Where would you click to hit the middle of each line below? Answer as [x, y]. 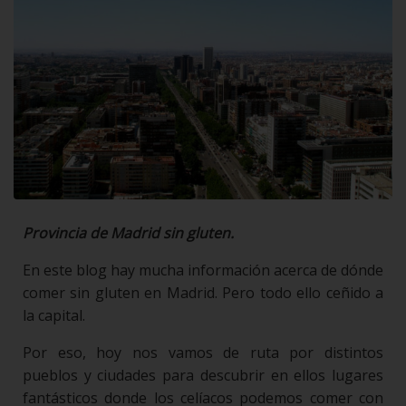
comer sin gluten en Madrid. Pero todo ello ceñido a [203, 292]
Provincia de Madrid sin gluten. [128, 232]
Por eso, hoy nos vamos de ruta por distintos [203, 352]
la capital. [54, 315]
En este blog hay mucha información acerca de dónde [203, 270]
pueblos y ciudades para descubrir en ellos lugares [203, 375]
